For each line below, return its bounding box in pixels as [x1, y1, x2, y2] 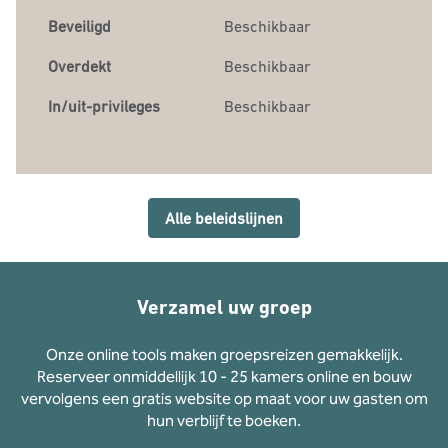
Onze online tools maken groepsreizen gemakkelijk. [45, 345, 403, 364]
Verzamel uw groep [136, 295, 312, 319]
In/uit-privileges [48, 97, 160, 115]
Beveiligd [48, 17, 111, 35]
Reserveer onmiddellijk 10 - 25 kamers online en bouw [36, 367, 412, 386]
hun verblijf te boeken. [147, 411, 301, 430]
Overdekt [48, 57, 111, 75]
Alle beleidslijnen [165, 209, 283, 227]
